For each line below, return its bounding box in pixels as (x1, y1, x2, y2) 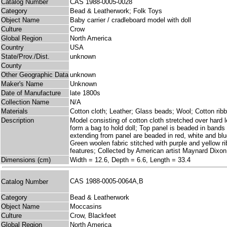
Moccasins (70, 203, 102, 211)
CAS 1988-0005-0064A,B (70, 177, 147, 185)
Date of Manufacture (1, 89, 61, 97)
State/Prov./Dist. (1, 53, 50, 61)
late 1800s (70, 89, 100, 97)
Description (1, 117, 34, 125)
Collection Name (1, 98, 49, 106)
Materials (1, 107, 28, 116)
